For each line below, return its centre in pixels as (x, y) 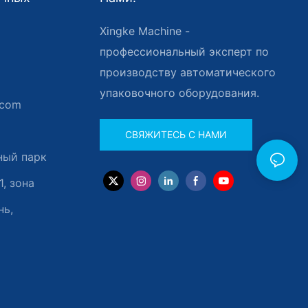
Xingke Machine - (144, 31)
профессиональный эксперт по (184, 51)
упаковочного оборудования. (179, 92)
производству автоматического (187, 72)
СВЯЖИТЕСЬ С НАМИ (176, 135)
